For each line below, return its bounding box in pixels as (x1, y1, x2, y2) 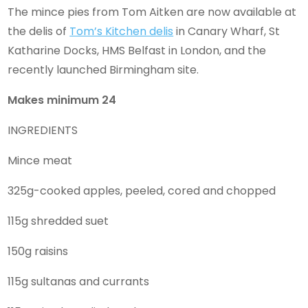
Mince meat (8, 152, 73, 168)
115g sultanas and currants (8, 273, 150, 289)
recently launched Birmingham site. (8, 61, 199, 78)
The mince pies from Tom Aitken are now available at (8, 3, 297, 20)
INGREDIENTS (8, 122, 78, 138)
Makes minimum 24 (8, 91, 117, 108)
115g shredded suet (8, 212, 109, 229)
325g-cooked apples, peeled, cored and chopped (8, 182, 276, 199)
